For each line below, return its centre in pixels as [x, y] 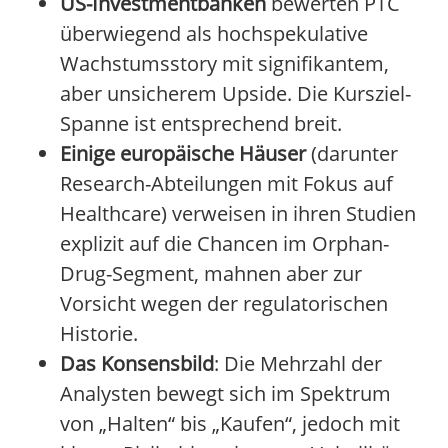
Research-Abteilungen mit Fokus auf [226, 184]
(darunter [352, 154]
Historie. [99, 334]
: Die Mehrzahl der [298, 364]
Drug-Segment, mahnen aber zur [211, 274]
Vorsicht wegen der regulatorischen [224, 304]
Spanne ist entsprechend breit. [201, 124]
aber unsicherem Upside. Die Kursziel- [235, 94]
